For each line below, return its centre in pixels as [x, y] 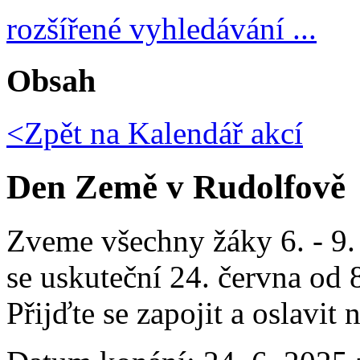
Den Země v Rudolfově [176, 186]
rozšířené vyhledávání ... [162, 29]
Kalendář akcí [211, 133]
